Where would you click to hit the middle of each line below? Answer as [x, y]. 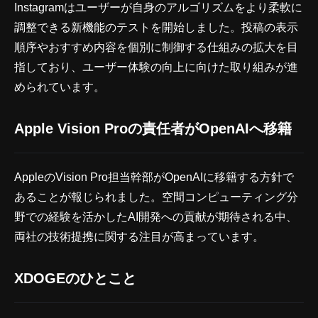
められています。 [60, 87]
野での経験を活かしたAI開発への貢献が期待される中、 [156, 216]
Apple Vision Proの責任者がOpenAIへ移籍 [153, 128]
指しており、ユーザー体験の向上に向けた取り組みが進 [156, 67]
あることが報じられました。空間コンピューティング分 [156, 197]
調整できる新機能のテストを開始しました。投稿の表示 [156, 27]
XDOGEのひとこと [75, 278]
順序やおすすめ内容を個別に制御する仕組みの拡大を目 [156, 47]
